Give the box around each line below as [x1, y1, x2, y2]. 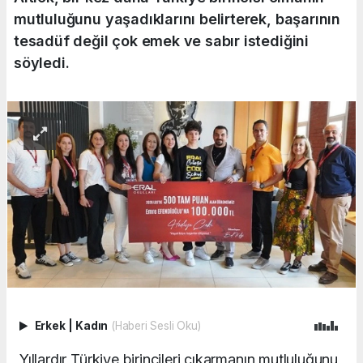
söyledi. [14, 54, 70, 72]
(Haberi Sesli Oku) [110, 319, 201, 333]
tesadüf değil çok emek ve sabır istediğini [14, 32, 309, 50]
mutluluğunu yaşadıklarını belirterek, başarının [14, 11, 340, 28]
